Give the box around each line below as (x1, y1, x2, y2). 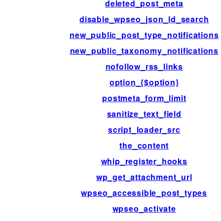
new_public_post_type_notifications (70, 29, 219, 41)
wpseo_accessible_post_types (81, 187, 208, 199)
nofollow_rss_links (105, 61, 183, 73)
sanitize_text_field (107, 108, 182, 120)
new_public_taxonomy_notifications (70, 45, 219, 57)
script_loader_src (108, 124, 181, 136)
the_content (119, 140, 169, 151)
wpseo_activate (112, 203, 176, 215)
